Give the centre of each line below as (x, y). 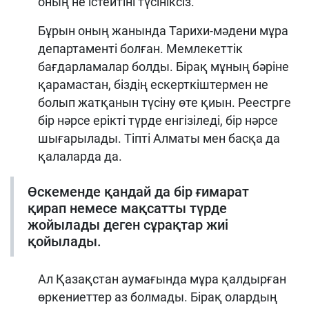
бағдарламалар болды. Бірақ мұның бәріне (163, 66)
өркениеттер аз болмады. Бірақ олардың (158, 297)
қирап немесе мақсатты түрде (127, 208)
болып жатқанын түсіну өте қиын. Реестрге (165, 102)
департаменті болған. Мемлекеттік (140, 48)
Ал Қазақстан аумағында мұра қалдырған (162, 279)
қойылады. (64, 241)
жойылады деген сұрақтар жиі (128, 225)
